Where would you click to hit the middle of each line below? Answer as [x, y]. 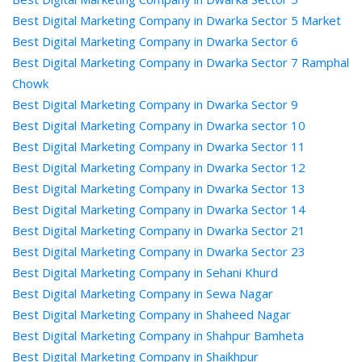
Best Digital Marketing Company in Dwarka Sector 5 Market [177, 20]
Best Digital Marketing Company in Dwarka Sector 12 [159, 167]
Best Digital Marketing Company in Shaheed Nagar [152, 314]
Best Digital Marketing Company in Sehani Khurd [145, 272]
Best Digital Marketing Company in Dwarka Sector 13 [159, 188]
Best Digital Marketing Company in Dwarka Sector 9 [155, 104]
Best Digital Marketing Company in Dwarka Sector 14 [159, 209]
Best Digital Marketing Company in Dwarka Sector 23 [159, 251]
